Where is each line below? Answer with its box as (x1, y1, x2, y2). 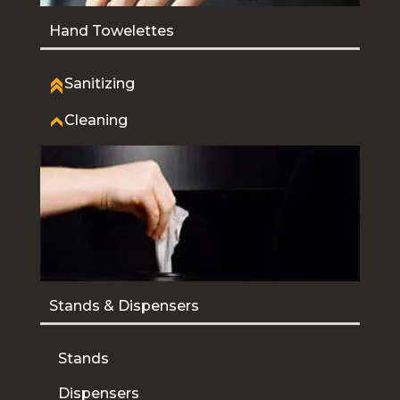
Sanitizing (64, 74, 135, 92)
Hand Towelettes (49, 21, 174, 39)
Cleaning (64, 111, 128, 129)
